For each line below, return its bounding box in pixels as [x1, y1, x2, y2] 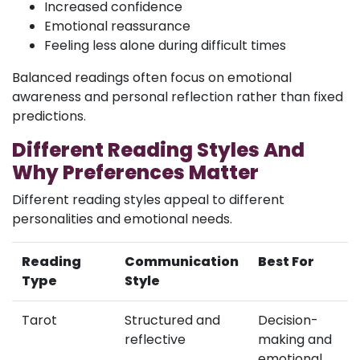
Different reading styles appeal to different [12, 190, 284, 209]
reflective [125, 329, 186, 349]
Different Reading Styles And [12, 136, 305, 163]
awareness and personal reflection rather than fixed [12, 87, 343, 106]
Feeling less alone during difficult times [44, 35, 286, 55]
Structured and [125, 310, 220, 329]
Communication [125, 252, 239, 271]
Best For [258, 252, 314, 271]
